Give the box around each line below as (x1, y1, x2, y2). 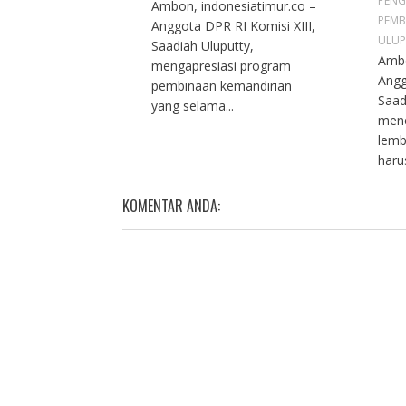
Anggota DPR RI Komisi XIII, (150, 17, 315, 35)
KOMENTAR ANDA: (121, 195, 220, 217)
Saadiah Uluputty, (150, 37, 254, 55)
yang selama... (150, 97, 234, 115)
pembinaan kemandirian (150, 77, 292, 95)
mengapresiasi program (150, 57, 291, 75)
